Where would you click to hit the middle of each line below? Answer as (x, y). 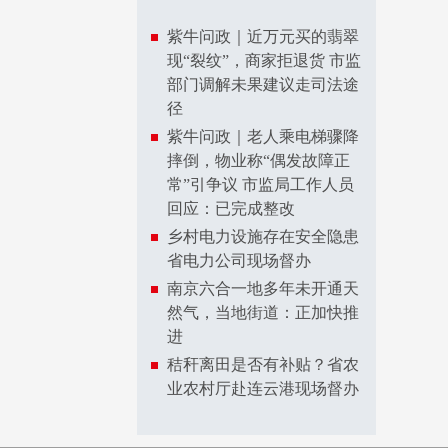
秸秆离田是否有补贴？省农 (263, 364)
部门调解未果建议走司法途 (263, 84)
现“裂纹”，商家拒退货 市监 (264, 60)
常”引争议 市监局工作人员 (260, 184)
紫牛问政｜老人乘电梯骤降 (263, 136)
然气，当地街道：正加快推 (263, 312)
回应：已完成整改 (231, 208)
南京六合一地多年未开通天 (263, 288)
